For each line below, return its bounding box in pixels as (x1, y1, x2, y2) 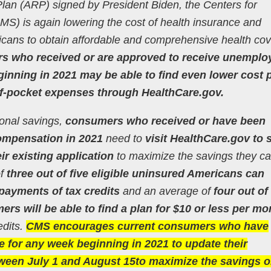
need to (102, 132, 145, 145)
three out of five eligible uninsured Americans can (6, 167, 264, 180)
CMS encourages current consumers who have (25, 220, 269, 232)
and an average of (119, 184, 211, 197)
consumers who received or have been (65, 114, 266, 127)
